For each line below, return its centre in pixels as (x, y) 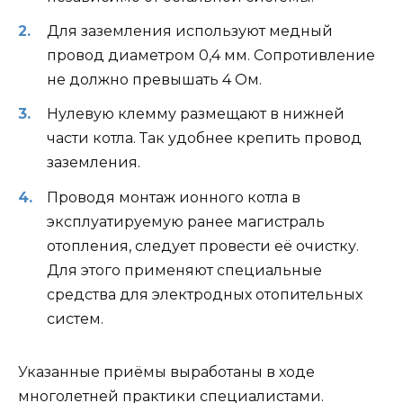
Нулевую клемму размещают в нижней (196, 114)
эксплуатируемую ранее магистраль (186, 221)
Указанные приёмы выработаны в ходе (166, 372)
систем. (75, 318)
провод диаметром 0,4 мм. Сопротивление (211, 56)
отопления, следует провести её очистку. (203, 246)
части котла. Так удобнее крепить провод (204, 139)
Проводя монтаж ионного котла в (174, 197)
